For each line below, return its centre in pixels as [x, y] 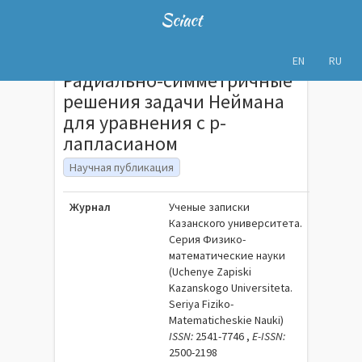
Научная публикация [122, 167]
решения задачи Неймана [174, 101]
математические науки [227, 255]
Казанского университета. [236, 223]
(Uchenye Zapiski [210, 271]
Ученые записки [210, 207]
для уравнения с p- [145, 122]
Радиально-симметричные [178, 80]
